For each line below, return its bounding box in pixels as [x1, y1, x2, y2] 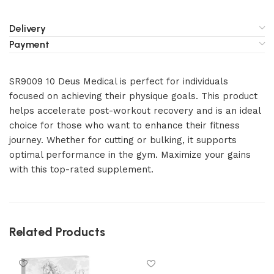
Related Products [9, 224, 105, 239]
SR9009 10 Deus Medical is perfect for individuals [9, 76, 228, 87]
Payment [9, 39, 50, 50]
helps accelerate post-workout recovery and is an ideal [9, 105, 261, 116]
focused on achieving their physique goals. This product [9, 91, 257, 102]
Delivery [9, 23, 46, 34]
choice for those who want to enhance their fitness [9, 120, 240, 131]
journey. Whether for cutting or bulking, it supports [9, 135, 237, 146]
